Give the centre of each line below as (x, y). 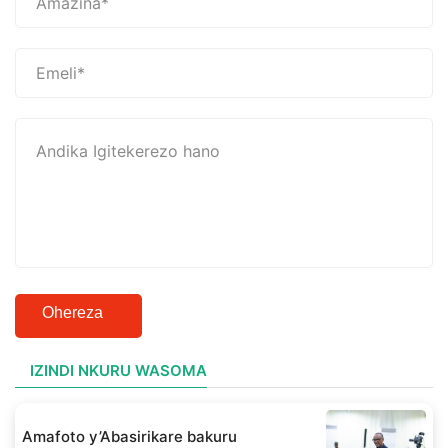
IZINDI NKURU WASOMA (118, 371)
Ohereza (72, 313)
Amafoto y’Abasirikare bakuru (129, 436)
